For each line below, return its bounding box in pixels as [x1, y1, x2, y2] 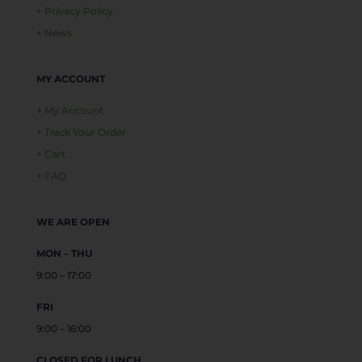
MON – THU [36, 247, 92, 260]
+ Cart [36, 148, 65, 161]
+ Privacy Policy [36, 5, 113, 18]
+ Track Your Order [36, 126, 126, 139]
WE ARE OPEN [36, 216, 110, 229]
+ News [36, 27, 72, 40]
